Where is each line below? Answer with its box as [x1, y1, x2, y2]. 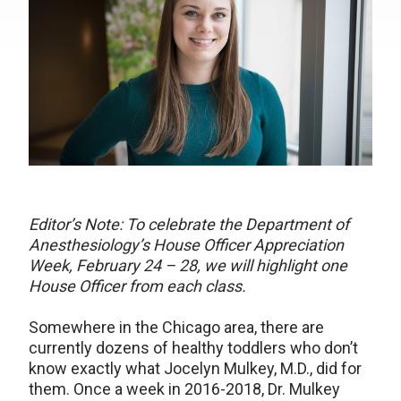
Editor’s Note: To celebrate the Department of [29, 215, 349, 235]
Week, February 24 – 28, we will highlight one [29, 256, 347, 276]
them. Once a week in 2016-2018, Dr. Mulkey [29, 380, 340, 399]
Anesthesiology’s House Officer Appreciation [29, 235, 344, 255]
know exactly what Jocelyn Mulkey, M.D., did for [29, 359, 362, 379]
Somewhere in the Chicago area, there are [29, 318, 324, 337]
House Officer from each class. [29, 277, 246, 296]
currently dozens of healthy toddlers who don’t [29, 338, 358, 358]
